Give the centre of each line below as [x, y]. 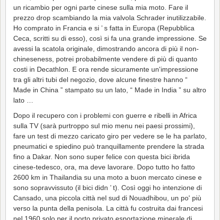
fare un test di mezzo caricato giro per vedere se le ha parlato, [110, 136]
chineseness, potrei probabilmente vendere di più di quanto [105, 59]
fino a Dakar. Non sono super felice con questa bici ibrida [102, 156]
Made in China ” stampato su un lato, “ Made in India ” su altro [110, 90]
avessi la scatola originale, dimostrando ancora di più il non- [106, 48]
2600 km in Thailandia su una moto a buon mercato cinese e [108, 177]
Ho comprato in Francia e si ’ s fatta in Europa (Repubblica [104, 28]
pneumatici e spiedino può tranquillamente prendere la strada [109, 146]
